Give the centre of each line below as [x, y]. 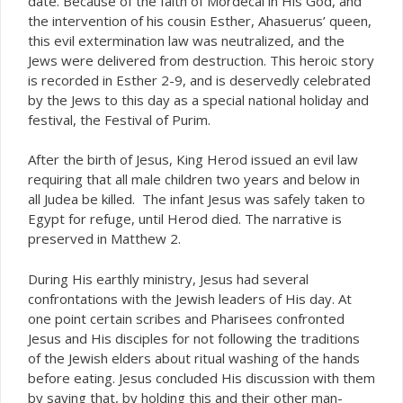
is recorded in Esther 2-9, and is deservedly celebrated [199, 80]
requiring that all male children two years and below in [194, 179]
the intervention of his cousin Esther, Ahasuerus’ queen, [200, 20]
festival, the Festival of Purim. [119, 119]
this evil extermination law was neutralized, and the [186, 40]
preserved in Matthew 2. [104, 238]
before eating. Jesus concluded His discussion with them [201, 377]
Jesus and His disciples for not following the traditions [194, 338]
